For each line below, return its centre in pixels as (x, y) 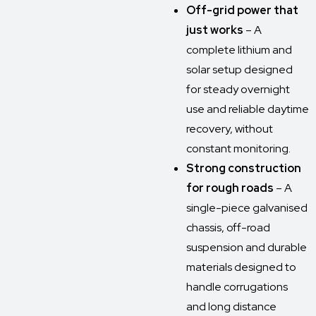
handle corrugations (237, 287)
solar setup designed (239, 69)
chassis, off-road (228, 227)
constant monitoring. (238, 148)
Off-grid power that (242, 10)
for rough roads (230, 188)
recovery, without (230, 129)
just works (215, 30)
